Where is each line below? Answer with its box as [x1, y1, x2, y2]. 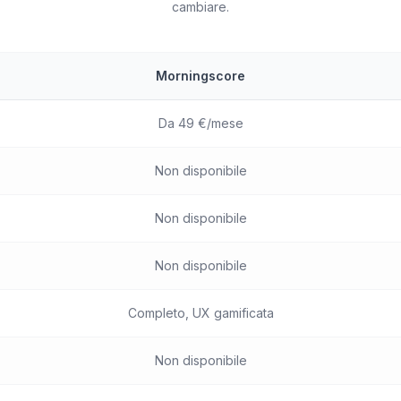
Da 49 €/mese [158, 115, 243, 131]
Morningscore [156, 68, 245, 83]
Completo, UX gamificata [127, 305, 274, 320]
